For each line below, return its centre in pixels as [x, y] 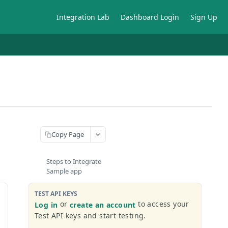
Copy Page [68, 134]
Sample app [64, 171]
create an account [103, 205]
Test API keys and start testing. [90, 215]
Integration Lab [83, 17]
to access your [162, 204]
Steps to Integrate [74, 161]
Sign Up [204, 17]
